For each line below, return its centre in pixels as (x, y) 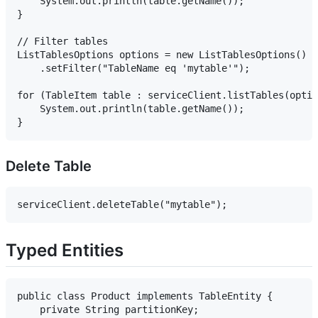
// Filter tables (62, 41)
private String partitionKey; (108, 309)
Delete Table (49, 166)
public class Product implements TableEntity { (145, 296)
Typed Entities (65, 250)
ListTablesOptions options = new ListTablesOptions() (162, 54)
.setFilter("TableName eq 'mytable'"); (133, 68)
